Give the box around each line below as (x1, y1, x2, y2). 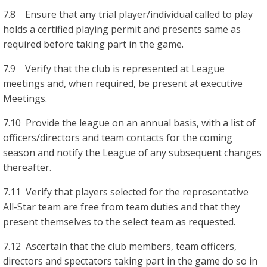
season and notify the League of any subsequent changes (3, 145, 262, 159)
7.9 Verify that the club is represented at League (3, 61, 225, 75)
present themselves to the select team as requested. (3, 215, 235, 228)
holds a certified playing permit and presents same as (3, 22, 241, 36)
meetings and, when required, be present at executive (3, 76, 243, 90)
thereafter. (3, 160, 51, 174)
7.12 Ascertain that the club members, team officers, (3, 239, 237, 253)
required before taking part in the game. (3, 37, 184, 51)
